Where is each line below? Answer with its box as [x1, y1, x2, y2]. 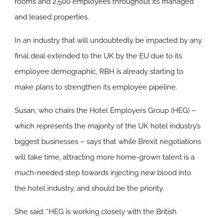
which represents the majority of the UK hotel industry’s [15, 121, 200, 130]
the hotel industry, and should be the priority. [15, 183, 164, 193]
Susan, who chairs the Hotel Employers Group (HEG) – [15, 106, 196, 115]
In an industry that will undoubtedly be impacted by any [15, 36, 202, 45]
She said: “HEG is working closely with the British [15, 207, 177, 216]
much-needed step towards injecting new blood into [15, 168, 191, 177]
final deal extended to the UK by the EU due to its [15, 51, 182, 60]
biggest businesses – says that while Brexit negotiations [15, 137, 201, 146]
